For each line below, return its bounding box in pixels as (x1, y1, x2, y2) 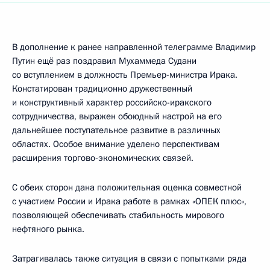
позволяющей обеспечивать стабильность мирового (12, 209, 224, 221)
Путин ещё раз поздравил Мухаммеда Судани (12, 55, 196, 67)
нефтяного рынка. (12, 223, 84, 235)
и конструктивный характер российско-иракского (12, 96, 212, 108)
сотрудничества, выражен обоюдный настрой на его (12, 110, 222, 122)
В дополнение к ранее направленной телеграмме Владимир (12, 41, 256, 53)
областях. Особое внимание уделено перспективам (12, 138, 219, 150)
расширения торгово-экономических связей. (12, 152, 193, 164)
